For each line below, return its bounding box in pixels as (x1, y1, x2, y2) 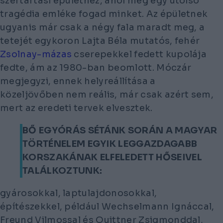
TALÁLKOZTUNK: (22, 165, 103, 176)
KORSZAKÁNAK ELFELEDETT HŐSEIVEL (22, 151, 202, 163)
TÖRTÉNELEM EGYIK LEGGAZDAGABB (22, 138, 198, 149)
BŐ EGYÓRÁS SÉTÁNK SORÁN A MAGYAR (22, 124, 218, 136)
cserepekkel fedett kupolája (72, 48, 207, 60)
